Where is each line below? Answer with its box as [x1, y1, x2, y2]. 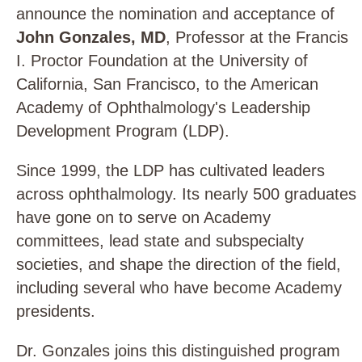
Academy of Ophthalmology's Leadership [16, 98, 310, 116]
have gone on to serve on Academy [16, 208, 271, 226]
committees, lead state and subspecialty [16, 231, 304, 250]
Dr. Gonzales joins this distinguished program [16, 341, 340, 360]
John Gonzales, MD [16, 27, 166, 46]
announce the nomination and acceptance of [16, 4, 335, 23]
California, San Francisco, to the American [16, 74, 318, 93]
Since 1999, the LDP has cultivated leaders [16, 161, 325, 179]
